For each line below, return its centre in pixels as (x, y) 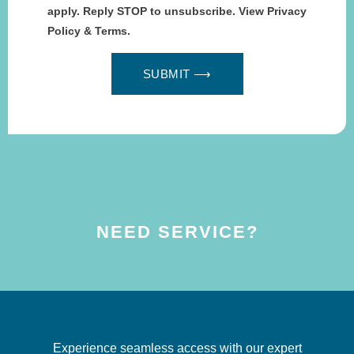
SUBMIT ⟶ (177, 74)
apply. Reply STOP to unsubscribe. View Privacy (177, 11)
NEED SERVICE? (177, 232)
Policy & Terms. (89, 30)
